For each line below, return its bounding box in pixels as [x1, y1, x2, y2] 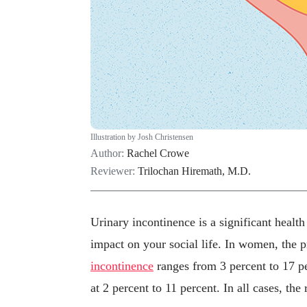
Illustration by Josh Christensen [90, 132, 193, 142]
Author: [90, 147, 127, 159]
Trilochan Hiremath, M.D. [138, 164, 251, 177]
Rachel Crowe [127, 147, 189, 159]
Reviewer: [90, 164, 138, 177]
